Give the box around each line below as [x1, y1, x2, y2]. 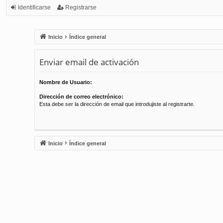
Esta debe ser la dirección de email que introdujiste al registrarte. [39, 101, 195, 107]
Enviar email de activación [39, 56, 139, 68]
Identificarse [18, 4, 51, 11]
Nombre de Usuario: [39, 79, 92, 85]
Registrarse [65, 4, 97, 11]
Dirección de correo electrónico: [39, 93, 123, 100]
